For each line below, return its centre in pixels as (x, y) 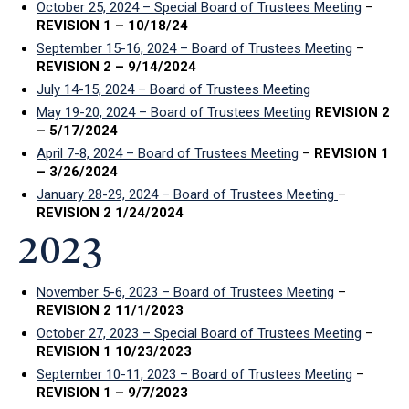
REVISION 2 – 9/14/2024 (116, 67)
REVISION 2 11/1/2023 (110, 310)
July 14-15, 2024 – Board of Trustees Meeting (173, 90)
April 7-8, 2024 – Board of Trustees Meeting (168, 154)
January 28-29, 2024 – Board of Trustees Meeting (185, 195)
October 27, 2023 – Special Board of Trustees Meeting (199, 333)
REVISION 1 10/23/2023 (114, 351)
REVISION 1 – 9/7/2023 (112, 392)
